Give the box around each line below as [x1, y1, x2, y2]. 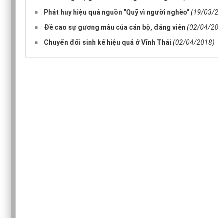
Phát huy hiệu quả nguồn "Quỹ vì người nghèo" [44, 8, 189, 16]
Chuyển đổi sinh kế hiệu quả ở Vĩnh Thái [44, 38, 171, 46]
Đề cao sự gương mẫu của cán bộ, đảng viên [44, 23, 185, 31]
